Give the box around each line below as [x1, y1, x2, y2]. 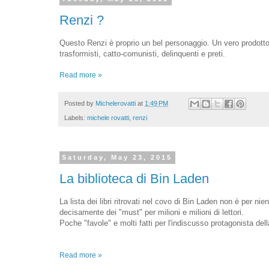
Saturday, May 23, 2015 [62, 154, 173, 162]
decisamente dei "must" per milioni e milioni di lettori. [59, 207, 244, 217]
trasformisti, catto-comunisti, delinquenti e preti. [59, 49, 225, 58]
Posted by [64, 99, 95, 107]
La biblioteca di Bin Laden [59, 171, 209, 186]
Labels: [64, 114, 87, 122]
